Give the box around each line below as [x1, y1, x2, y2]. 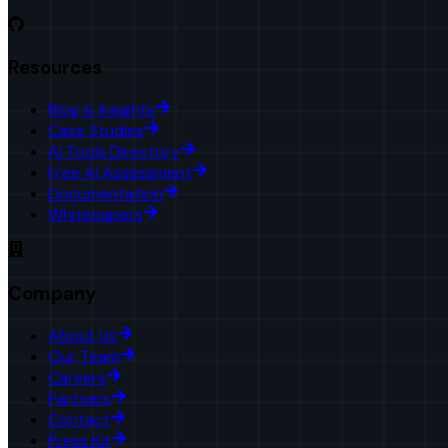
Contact [48, 408, 110, 430]
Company [8, 280, 96, 306]
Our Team [48, 345, 120, 367]
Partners [48, 387, 111, 409]
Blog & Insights [48, 99, 155, 121]
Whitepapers [48, 204, 143, 226]
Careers [48, 366, 106, 388]
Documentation [48, 183, 163, 205]
